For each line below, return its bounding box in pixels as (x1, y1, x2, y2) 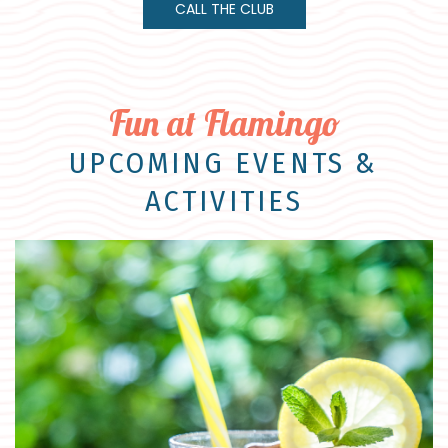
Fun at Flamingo (108, 100, 340, 145)
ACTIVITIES (144, 182, 304, 219)
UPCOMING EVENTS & (69, 144, 379, 181)
